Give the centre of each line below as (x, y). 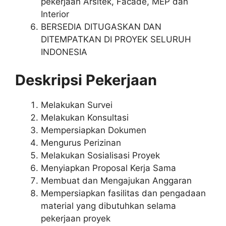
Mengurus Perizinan (81, 143)
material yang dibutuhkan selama (108, 206)
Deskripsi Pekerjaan (88, 80)
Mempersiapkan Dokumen (94, 130)
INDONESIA (64, 52)
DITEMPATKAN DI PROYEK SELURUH (116, 39)
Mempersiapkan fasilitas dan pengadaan (123, 193)
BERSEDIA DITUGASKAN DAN (101, 27)
